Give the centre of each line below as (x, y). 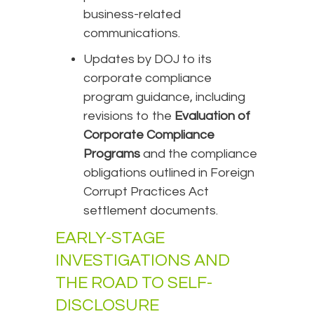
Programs (112, 154)
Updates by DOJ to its (148, 60)
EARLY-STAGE (110, 238)
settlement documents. (152, 211)
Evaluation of (212, 116)
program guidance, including (164, 97)
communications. (132, 34)
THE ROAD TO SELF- (134, 283)
